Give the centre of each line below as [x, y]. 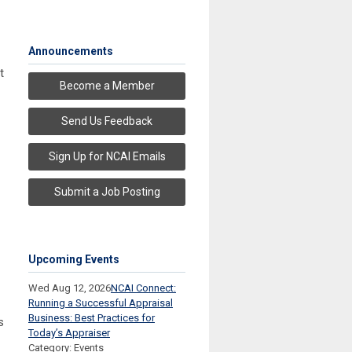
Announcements [71, 51]
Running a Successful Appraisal [101, 303]
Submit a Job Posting [107, 192]
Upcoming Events [74, 260]
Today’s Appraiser [69, 333]
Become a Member [107, 86]
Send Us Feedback [107, 121]
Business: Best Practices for [92, 318]
